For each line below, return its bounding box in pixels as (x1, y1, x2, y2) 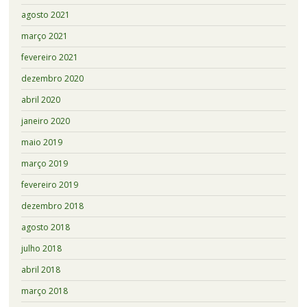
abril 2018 (21, 263, 60, 275)
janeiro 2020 (21, 114, 70, 127)
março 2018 (21, 284, 68, 297)
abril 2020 (21, 93, 60, 106)
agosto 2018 (21, 221, 70, 233)
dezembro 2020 (21, 72, 84, 84)
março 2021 (21, 29, 68, 42)
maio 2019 (21, 136, 62, 148)
